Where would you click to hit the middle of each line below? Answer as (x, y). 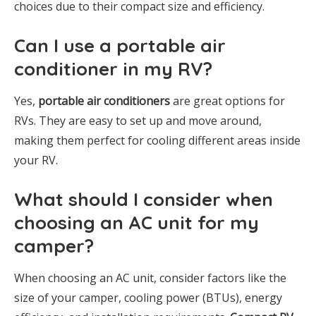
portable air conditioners (104, 101)
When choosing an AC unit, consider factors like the (150, 278)
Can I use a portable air (120, 46)
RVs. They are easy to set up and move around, (138, 121)
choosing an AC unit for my (136, 223)
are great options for (227, 101)
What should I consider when (144, 200)
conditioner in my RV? (113, 69)
